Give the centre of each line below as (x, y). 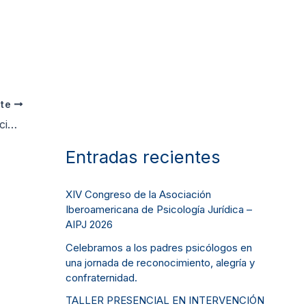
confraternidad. (101, 277)
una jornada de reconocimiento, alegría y (160, 262)
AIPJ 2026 (89, 225)
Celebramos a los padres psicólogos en (159, 247)
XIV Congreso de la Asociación (138, 195)
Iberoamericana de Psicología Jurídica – (159, 210)
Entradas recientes (148, 156)
